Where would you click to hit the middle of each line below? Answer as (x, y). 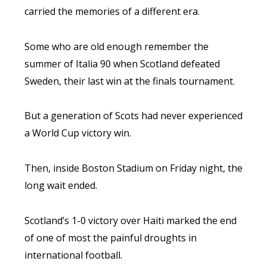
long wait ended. (60, 186)
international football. (73, 255)
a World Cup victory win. (77, 133)
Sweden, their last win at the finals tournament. (129, 81)
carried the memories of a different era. (112, 11)
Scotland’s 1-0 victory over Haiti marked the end (130, 220)
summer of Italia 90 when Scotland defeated (122, 63)
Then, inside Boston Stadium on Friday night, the (133, 168)
